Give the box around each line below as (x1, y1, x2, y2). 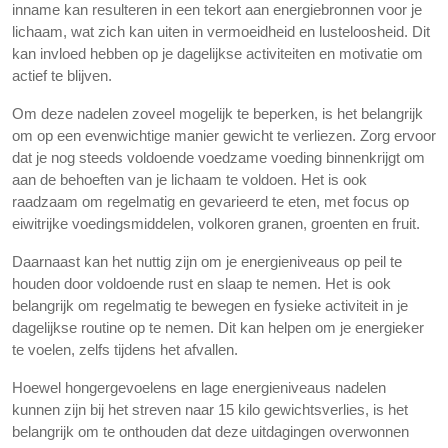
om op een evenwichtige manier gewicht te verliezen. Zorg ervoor (12, 127, 436, 144)
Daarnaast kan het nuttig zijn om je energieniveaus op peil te (12, 253, 402, 270)
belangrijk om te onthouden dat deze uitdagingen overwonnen (12, 423, 409, 440)
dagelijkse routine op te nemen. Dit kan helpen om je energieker (12, 319, 424, 336)
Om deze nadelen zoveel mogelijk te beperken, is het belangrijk (12, 105, 423, 122)
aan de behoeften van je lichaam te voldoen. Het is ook (12, 171, 367, 188)
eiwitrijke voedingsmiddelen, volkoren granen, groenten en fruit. (12, 215, 420, 232)
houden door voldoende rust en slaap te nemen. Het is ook (12, 275, 391, 292)
